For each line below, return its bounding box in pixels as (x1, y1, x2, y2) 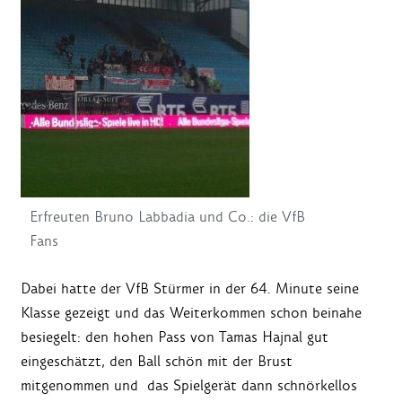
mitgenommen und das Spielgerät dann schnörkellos (21, 376, 357, 396)
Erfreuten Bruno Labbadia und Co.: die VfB (30, 207, 305, 227)
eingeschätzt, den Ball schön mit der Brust (21, 352, 293, 371)
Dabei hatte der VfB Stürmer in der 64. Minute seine (21, 279, 359, 299)
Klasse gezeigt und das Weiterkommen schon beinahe (21, 303, 362, 323)
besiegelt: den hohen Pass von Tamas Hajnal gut (21, 328, 328, 347)
